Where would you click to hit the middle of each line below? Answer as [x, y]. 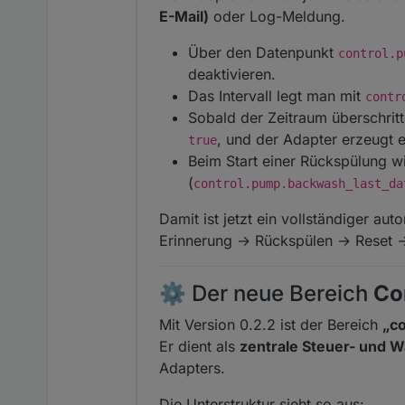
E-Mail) [184, 17]
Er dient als [199, 347]
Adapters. [192, 368]
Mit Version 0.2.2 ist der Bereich [271, 325]
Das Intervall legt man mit [277, 96]
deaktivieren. [232, 75]
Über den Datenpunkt [263, 53]
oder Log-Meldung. [277, 17]
